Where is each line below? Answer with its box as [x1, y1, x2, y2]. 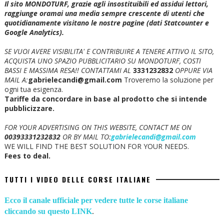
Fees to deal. [4, 151, 50, 161]
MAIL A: [4, 75, 28, 85]
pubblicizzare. [4, 103, 54, 113]
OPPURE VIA [174, 65, 212, 75]
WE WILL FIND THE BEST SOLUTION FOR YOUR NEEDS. [4, 141, 189, 151]
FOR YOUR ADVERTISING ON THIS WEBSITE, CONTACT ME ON [4, 122, 191, 132]
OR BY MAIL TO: [60, 132, 111, 142]
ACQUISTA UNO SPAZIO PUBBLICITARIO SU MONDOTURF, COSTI [4, 56, 201, 66]
